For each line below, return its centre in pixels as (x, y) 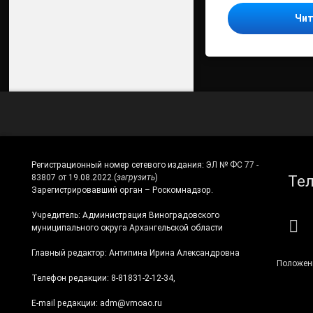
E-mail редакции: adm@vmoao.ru (96, 303)
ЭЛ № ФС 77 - (232, 165)
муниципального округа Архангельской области (127, 227)
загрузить (136, 177)
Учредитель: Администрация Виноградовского (125, 215)
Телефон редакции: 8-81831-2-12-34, (103, 278)
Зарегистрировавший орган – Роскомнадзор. (122, 190)
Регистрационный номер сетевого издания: (118, 165)
